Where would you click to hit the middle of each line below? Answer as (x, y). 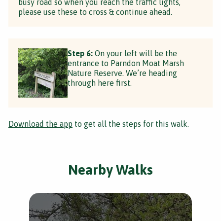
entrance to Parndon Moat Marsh (126, 63)
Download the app (40, 124)
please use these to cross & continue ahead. (95, 12)
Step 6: (80, 53)
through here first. (100, 83)
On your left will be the (135, 53)
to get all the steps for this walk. (131, 124)
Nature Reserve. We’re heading (122, 73)
